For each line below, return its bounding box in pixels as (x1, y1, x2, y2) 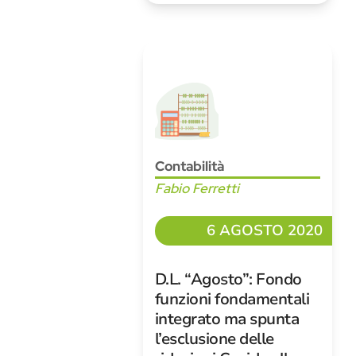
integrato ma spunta (154, 308, 300, 330)
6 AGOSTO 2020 (207, 220, 323, 241)
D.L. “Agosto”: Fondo (154, 269, 302, 290)
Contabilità (154, 157, 224, 175)
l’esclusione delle (154, 328, 274, 350)
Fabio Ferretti (154, 180, 239, 197)
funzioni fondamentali (154, 288, 310, 310)
